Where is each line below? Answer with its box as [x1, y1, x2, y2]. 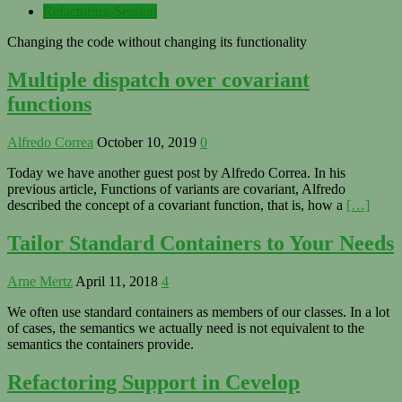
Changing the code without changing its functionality [7, 34, 307, 50]
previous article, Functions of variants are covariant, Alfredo [7, 181, 345, 197]
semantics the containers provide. [7, 336, 194, 353]
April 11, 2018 [75, 274, 158, 290]
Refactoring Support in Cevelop [7, 370, 300, 394]
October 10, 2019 [97, 135, 197, 151]
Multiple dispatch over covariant [7, 68, 310, 92]
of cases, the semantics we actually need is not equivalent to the [7, 320, 364, 336]
